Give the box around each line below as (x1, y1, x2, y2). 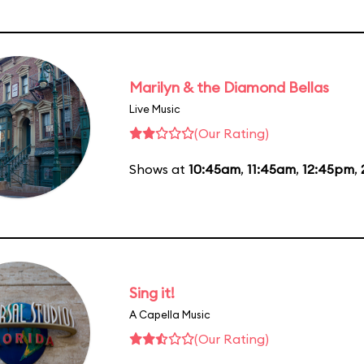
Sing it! (129, 283, 175, 302)
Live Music (129, 102, 180, 115)
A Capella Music (129, 307, 210, 321)
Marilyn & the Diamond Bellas (129, 77, 329, 97)
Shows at (129, 160, 188, 177)
